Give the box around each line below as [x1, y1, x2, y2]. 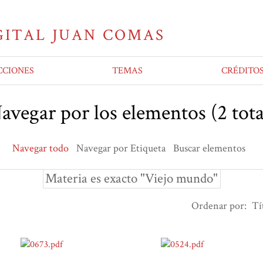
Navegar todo [12, 141, 69, 156]
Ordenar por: [191, 199, 247, 213]
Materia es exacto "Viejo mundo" [45, 170, 218, 187]
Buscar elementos [173, 141, 245, 156]
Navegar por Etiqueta [76, 141, 166, 156]
